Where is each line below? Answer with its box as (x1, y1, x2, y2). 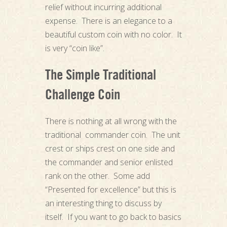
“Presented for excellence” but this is (45, 184, 176, 196)
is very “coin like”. (45, 43, 104, 54)
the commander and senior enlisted (45, 157, 173, 168)
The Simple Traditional (45, 69, 156, 84)
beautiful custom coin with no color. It (45, 29, 182, 41)
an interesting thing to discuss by (45, 198, 162, 209)
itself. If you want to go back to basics (45, 211, 181, 223)
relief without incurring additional (45, 2, 162, 13)
